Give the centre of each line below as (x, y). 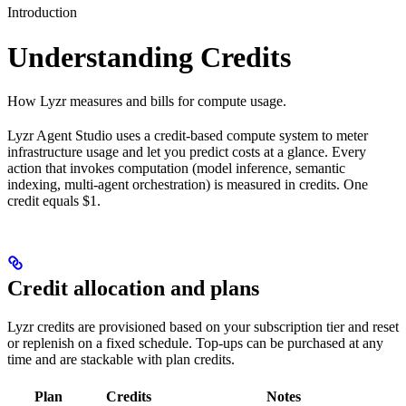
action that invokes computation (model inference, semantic (176, 169)
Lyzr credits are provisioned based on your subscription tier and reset (203, 327)
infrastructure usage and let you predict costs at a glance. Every (187, 152)
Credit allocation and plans (133, 289)
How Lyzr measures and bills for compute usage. (147, 101)
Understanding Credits (149, 57)
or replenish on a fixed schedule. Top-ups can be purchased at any (195, 343)
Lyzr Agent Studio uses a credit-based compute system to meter (188, 136)
